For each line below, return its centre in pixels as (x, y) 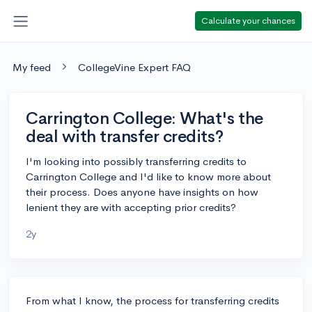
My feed (32, 67)
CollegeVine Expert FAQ (134, 67)
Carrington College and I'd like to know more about (148, 176)
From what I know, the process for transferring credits (153, 300)
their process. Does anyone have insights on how (142, 192)
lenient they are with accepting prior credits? (131, 207)
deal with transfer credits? (125, 136)
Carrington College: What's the (145, 118)
